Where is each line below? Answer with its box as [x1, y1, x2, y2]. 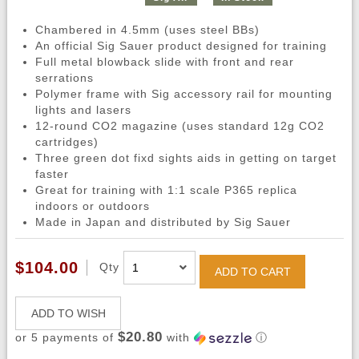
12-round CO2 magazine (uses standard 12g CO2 [34, 119, 325, 133]
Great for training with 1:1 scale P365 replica [34, 184, 297, 197]
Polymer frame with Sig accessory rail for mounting [34, 87, 333, 101]
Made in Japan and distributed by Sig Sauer [34, 216, 291, 229]
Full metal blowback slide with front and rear [34, 55, 294, 69]
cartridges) [34, 135, 99, 149]
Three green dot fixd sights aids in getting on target [34, 151, 337, 165]
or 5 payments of [14, 331, 118, 345]
